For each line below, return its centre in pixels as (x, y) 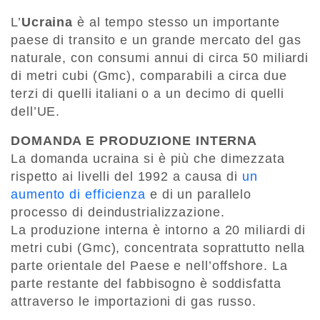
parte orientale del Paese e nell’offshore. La (149, 265)
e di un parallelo (199, 194)
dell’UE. (36, 111)
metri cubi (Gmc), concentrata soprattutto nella (158, 247)
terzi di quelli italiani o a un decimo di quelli (148, 93)
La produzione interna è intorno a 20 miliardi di (159, 230)
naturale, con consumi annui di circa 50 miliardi (160, 57)
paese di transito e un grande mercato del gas (156, 40)
